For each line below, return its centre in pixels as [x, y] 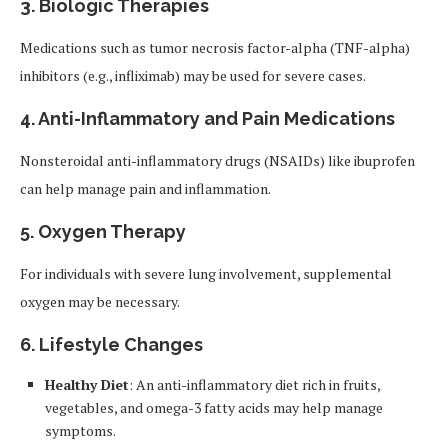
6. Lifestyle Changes [111, 344]
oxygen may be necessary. [100, 301]
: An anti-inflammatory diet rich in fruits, [254, 384]
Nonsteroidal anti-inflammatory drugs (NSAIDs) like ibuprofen [217, 160]
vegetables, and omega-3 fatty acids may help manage [214, 407]
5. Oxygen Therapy [103, 231]
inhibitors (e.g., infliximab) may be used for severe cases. [193, 75]
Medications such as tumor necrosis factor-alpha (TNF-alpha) [215, 47]
